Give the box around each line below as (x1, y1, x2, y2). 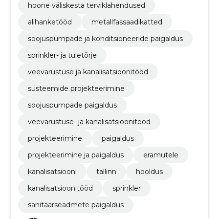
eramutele (143, 150, 178, 159)
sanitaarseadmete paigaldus (27, 200, 124, 209)
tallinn (96, 167, 116, 176)
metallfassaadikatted (91, 17, 162, 26)
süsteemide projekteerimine (27, 84, 125, 93)
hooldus (135, 167, 163, 176)
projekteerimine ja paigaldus (27, 150, 124, 159)
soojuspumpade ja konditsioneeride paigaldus (27, 34, 183, 43)
